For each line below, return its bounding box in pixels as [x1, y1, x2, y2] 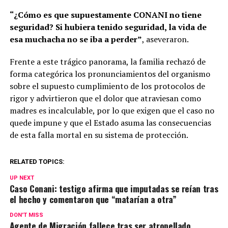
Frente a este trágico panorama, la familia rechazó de [9, 56, 206, 68]
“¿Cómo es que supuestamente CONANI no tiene [9, 9, 202, 21]
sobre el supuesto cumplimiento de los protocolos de [9, 80, 205, 92]
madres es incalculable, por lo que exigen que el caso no [9, 105, 214, 117]
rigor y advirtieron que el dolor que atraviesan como [9, 93, 201, 104]
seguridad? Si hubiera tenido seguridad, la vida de [9, 21, 207, 33]
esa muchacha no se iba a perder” [9, 34, 142, 45]
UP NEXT [9, 175, 34, 182]
